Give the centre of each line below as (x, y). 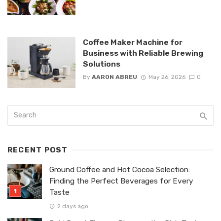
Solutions (101, 64)
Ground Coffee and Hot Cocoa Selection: (120, 170)
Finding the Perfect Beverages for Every (121, 181)
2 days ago (73, 206)
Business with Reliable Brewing (143, 53)
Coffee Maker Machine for (132, 42)
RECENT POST (38, 150)
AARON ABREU (114, 77)
